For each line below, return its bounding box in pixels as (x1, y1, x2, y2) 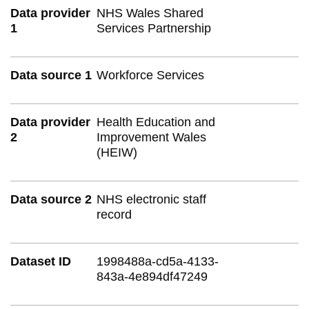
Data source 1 (10, 68, 92, 82)
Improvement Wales (97, 130, 207, 144)
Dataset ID (10, 254, 71, 268)
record (97, 207, 132, 221)
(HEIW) (97, 145, 138, 159)
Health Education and (97, 114, 216, 129)
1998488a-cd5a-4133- (97, 254, 219, 268)
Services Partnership (97, 21, 212, 35)
